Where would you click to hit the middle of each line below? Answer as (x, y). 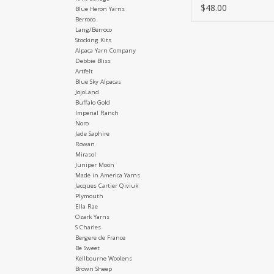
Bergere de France (100, 238)
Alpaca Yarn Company (105, 51)
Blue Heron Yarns (100, 9)
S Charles (88, 228)
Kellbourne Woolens (103, 259)
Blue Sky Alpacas (98, 82)
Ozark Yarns (92, 217)
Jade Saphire (92, 134)
